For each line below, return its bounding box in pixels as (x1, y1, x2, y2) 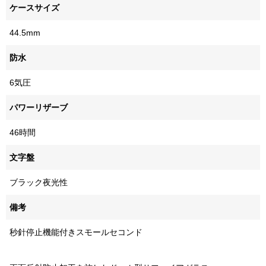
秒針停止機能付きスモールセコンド (9, 227, 142, 237)
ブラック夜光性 (9, 178, 68, 188)
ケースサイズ (9, 3, 59, 13)
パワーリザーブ (9, 103, 68, 113)
